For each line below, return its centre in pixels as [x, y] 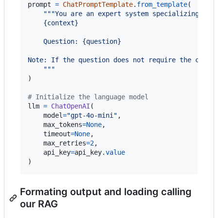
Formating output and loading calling [106, 191]
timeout [57, 134]
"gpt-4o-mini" [92, 115]
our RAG [39, 204]
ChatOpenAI [71, 106]
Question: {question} [74, 41]
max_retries [65, 143]
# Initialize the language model [88, 97]
